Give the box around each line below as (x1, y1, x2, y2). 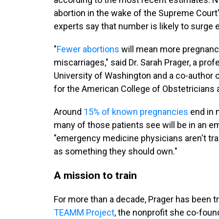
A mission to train (54, 169, 137, 181)
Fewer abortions (57, 44, 119, 54)
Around (54, 107, 84, 117)
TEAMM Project (54, 207, 114, 218)
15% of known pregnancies (84, 107, 188, 117)
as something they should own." (54, 146, 177, 156)
